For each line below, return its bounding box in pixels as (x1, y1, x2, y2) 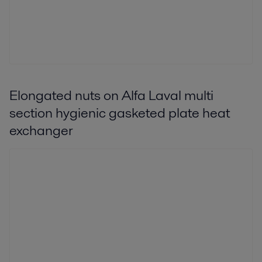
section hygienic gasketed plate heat (9, 102, 230, 122)
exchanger (9, 120, 73, 140)
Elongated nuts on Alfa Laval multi (9, 85, 213, 105)
